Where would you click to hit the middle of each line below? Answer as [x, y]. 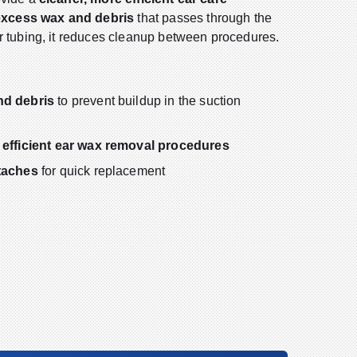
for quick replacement [102, 171]
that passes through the [203, 18]
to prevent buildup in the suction [148, 100]
